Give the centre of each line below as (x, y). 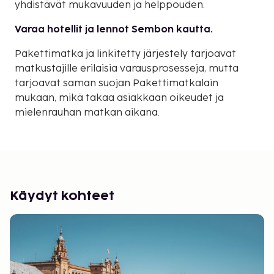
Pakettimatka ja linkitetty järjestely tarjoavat (125, 54)
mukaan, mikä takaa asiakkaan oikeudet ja (119, 98)
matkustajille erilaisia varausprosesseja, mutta (127, 68)
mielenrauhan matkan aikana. (87, 113)
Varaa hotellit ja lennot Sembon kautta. (114, 29)
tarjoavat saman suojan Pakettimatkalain (117, 83)
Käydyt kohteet (62, 196)
